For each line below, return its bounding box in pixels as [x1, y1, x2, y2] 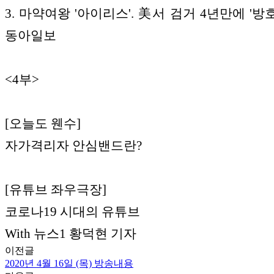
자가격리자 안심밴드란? [5, 138, 142, 154]
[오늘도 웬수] [5, 116, 81, 131]
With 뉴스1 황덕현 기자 [5, 226, 136, 242]
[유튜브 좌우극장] [5, 182, 106, 198]
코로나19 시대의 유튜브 [5, 204, 143, 220]
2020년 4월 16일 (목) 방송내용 [5, 258, 133, 269]
